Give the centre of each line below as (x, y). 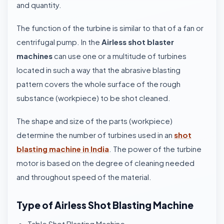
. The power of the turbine (155, 149)
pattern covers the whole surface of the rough (98, 84)
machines (34, 56)
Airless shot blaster (138, 42)
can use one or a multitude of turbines (119, 56)
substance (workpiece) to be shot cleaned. (93, 98)
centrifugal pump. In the (59, 42)
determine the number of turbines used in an (95, 135)
